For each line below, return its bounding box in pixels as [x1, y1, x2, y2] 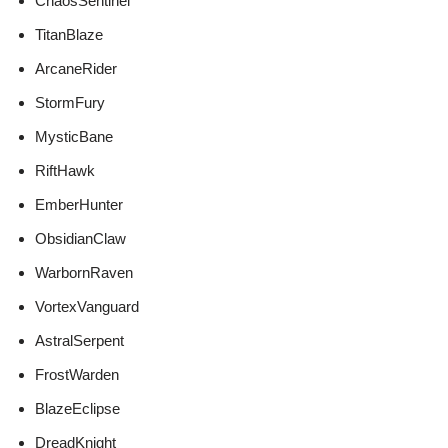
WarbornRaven [35, 264, 133, 282]
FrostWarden [35, 366, 119, 384]
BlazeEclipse [35, 400, 120, 418]
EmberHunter [35, 196, 123, 214]
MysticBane [35, 128, 113, 146]
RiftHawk [35, 162, 95, 180]
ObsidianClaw [35, 230, 126, 248]
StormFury [35, 94, 105, 112]
